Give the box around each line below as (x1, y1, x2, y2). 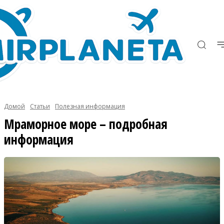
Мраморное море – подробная (4, 115, 167, 133)
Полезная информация (55, 102, 125, 110)
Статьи (30, 102, 50, 110)
